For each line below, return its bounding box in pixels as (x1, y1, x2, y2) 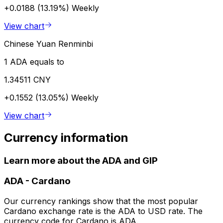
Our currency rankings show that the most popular (4, 196, 198, 207)
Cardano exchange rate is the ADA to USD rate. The (4, 206, 203, 217)
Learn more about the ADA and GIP (4, 154, 158, 166)
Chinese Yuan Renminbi (4, 38, 93, 49)
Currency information (4, 130, 128, 145)
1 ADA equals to (4, 56, 64, 67)
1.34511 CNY (4, 74, 51, 85)
